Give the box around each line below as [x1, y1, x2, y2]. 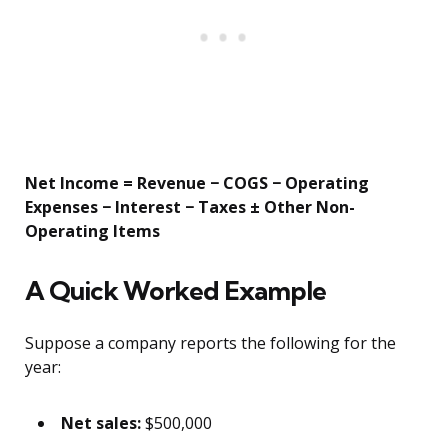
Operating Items [25, 220, 160, 243]
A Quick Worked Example [25, 274, 326, 308]
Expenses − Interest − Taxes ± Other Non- [25, 196, 355, 219]
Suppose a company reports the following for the [25, 332, 396, 355]
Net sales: [61, 412, 141, 435]
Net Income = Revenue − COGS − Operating [25, 172, 369, 195]
